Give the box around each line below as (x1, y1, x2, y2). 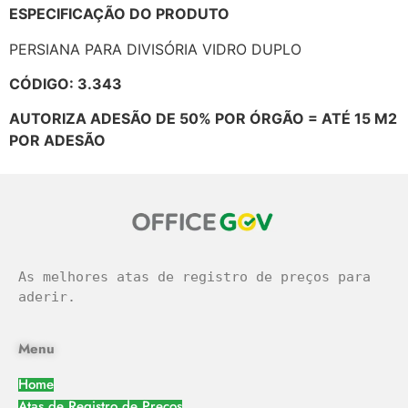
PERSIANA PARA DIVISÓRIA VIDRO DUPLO (9, 39, 301, 58)
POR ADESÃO (9, 131, 106, 150)
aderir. (18, 289, 76, 306)
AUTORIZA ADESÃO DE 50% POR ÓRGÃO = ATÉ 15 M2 (9, 109, 397, 128)
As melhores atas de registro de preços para (18, 269, 371, 286)
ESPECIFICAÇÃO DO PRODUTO (9, 5, 229, 24)
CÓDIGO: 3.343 (9, 74, 122, 93)
